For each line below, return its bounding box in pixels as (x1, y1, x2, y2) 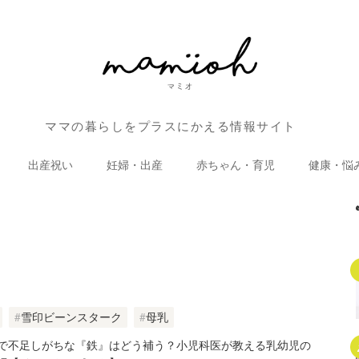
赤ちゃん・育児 (196, 155, 275, 172)
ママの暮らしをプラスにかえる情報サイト (45, 117, 296, 135)
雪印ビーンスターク (21, 309, 123, 325)
